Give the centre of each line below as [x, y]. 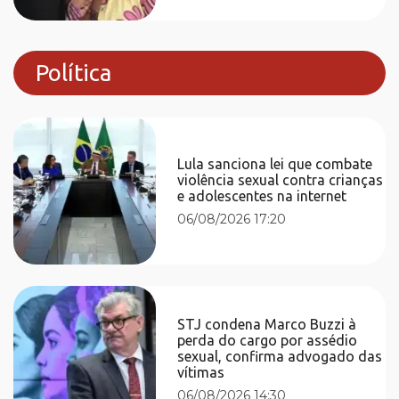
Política [73, 73]
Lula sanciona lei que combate [275, 163]
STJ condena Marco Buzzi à [267, 324]
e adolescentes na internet [262, 195]
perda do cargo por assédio [268, 340]
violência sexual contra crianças [281, 179]
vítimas [201, 372]
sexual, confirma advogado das [280, 356]
